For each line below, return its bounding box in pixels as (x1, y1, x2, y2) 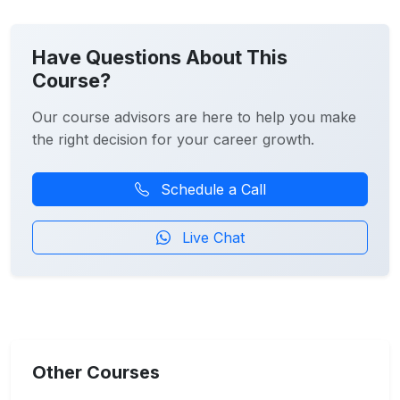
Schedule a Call (155, 179, 266, 198)
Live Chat (177, 228, 245, 246)
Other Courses (32, 361, 160, 383)
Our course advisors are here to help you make (32, 107, 356, 126)
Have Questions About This (32, 45, 287, 69)
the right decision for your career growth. (32, 129, 314, 148)
